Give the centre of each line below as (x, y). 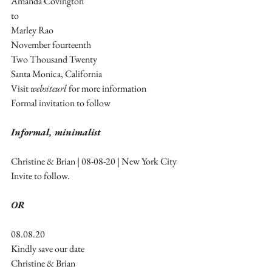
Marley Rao (32, 30)
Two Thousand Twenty (55, 59)
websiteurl (49, 88)
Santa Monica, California (56, 73)
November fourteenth (52, 44)
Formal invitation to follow (61, 103)
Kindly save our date (48, 248)
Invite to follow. (40, 175)
